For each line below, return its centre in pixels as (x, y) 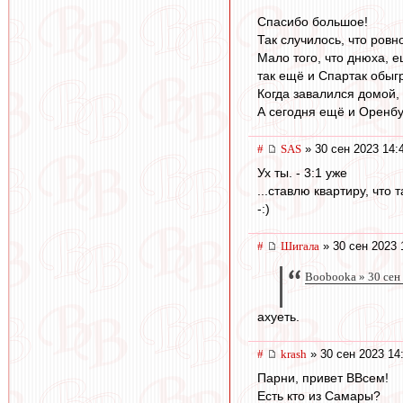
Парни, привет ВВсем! (323, 378)
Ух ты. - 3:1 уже (302, 173)
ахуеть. (278, 317)
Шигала (300, 246)
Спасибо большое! (313, 22)
